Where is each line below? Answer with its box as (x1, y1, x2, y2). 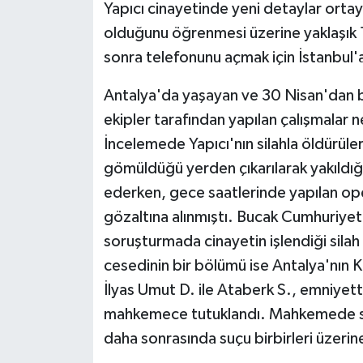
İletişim (43, 196, 94, 210)
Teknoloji (43, 72, 105, 86)
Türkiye (43, 113, 93, 127)
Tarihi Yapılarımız (43, 31, 159, 45)
